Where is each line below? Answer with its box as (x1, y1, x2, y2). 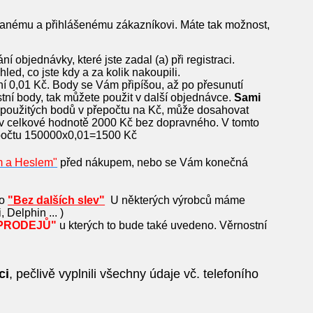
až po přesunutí (164, 79, 244, 91)
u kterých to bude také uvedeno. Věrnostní (57, 219, 268, 231)
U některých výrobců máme (110, 194, 246, 206)
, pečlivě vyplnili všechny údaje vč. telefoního (9, 267, 259, 281)
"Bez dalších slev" (8, 194, 105, 206)
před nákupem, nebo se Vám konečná (57, 156, 249, 168)
